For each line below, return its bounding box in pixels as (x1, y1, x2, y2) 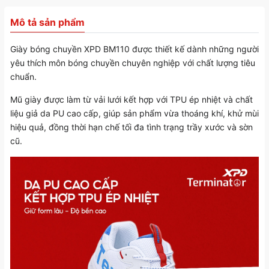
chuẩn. (10, 71, 37, 82)
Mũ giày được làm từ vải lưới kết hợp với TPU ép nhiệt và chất (10, 94, 253, 105)
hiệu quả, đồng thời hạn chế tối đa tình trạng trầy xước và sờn (10, 122, 253, 133)
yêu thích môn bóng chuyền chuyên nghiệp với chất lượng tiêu (10, 58, 255, 68)
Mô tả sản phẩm (10, 16, 85, 29)
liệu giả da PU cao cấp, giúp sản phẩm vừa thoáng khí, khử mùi (10, 108, 259, 119)
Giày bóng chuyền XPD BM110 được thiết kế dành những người (10, 44, 259, 55)
